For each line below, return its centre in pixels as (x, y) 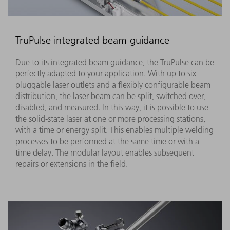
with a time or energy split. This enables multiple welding (114, 130)
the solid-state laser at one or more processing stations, (110, 118)
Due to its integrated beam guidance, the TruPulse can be (115, 62)
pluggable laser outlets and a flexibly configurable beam (113, 84)
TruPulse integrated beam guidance (92, 40)
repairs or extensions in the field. (72, 164)
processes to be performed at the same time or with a (107, 141)
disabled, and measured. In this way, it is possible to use (112, 107)
